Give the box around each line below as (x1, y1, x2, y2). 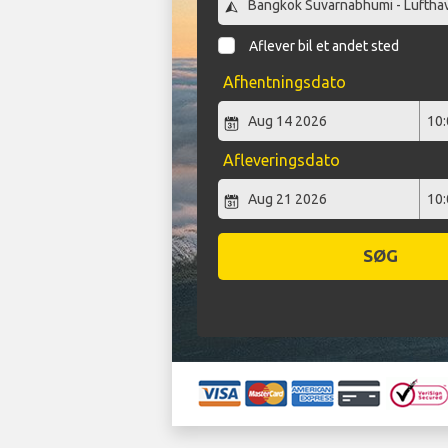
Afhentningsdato (222, 73, 346, 92)
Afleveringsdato (222, 151, 340, 170)
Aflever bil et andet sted (249, 38, 400, 55)
